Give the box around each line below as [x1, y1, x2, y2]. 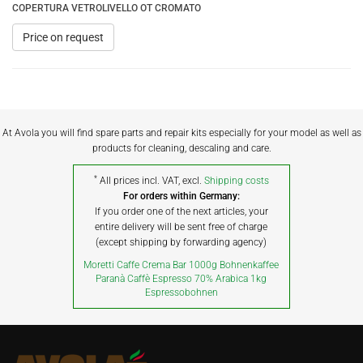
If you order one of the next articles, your [94, 206, 268, 217]
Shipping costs [203, 175, 269, 186]
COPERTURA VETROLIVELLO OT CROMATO [12, 2, 201, 14]
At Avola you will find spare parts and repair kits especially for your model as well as [2, 127, 361, 139]
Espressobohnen [144, 287, 218, 298]
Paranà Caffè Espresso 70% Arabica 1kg [96, 273, 267, 284]
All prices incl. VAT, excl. [96, 175, 204, 186]
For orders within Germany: [122, 190, 240, 202]
